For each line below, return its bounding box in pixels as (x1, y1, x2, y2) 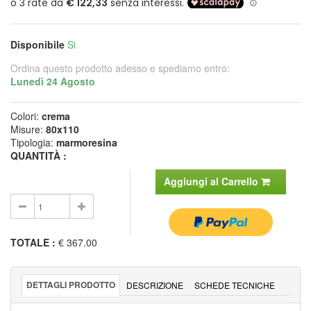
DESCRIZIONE (126, 278, 183, 291)
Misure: (10, 121, 46, 136)
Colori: (10, 108, 42, 123)
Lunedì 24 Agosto (10, 74, 95, 88)
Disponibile (10, 37, 65, 51)
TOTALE (10, 235, 49, 249)
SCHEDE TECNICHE (194, 278, 275, 291)
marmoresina (56, 135, 117, 149)
